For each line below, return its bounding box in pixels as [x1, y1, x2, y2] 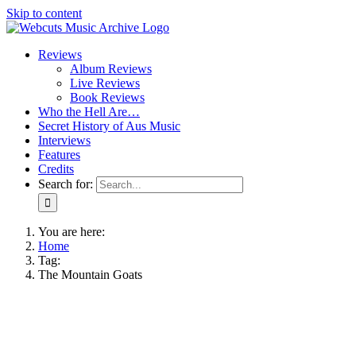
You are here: [38, 225, 105, 238]
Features [38, 148, 80, 161]
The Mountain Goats [38, 268, 142, 281]
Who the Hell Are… [38, 105, 140, 118]
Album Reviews [70, 62, 152, 75]
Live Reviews [70, 76, 140, 90]
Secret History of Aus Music [38, 119, 180, 133]
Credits [38, 162, 74, 176]
